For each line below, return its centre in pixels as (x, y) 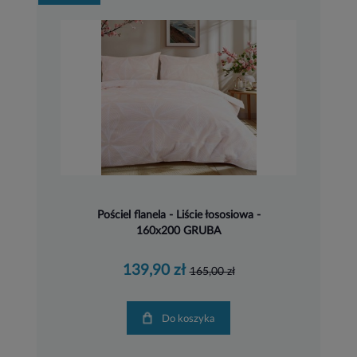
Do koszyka (192, 319)
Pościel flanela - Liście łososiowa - (178, 215)
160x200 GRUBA (178, 231)
